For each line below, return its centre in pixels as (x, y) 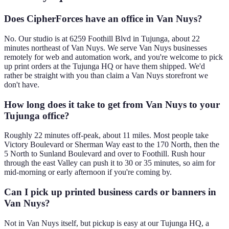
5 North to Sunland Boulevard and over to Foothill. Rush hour (105, 154)
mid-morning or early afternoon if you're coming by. (88, 172)
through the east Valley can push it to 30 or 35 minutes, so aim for (110, 163)
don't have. (22, 84)
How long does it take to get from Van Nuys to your (112, 104)
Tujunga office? (37, 116)
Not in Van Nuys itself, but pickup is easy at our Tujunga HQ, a (107, 223)
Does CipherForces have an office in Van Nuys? (103, 19)
